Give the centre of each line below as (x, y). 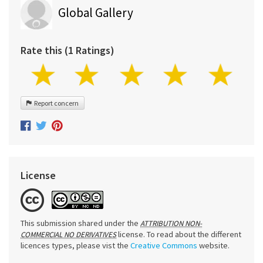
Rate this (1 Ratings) (68, 50)
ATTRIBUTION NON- (171, 223)
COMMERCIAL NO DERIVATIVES (68, 234)
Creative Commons (164, 245)
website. (213, 245)
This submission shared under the (80, 223)
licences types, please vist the (75, 245)
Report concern (55, 103)
